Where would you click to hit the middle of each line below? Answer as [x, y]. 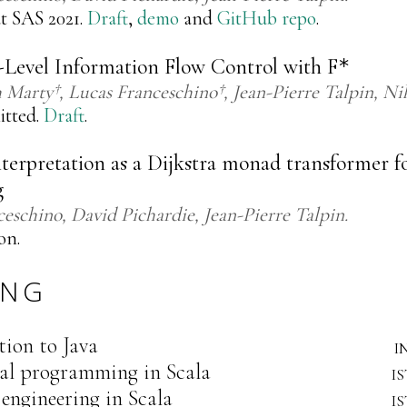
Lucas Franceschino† [146, 91]
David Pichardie [133, 215]
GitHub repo [267, 19]
